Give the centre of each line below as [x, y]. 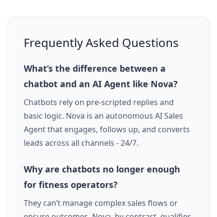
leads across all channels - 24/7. [81, 143]
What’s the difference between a [95, 69]
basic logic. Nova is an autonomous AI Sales [103, 116]
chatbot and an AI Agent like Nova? [101, 84]
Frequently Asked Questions [101, 43]
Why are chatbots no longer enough [102, 169]
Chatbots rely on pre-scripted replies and [99, 102]
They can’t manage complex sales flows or [101, 203]
